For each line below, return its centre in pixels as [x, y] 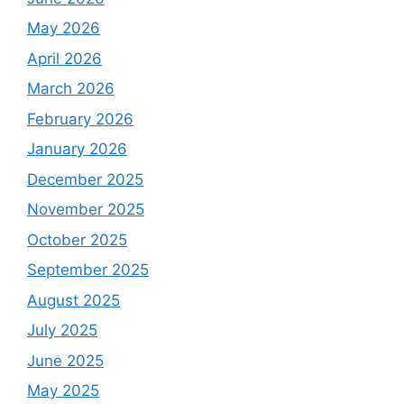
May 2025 [63, 391]
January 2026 [77, 149]
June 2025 [65, 360]
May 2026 [64, 28]
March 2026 [71, 89]
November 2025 [86, 210]
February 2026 [80, 119]
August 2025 [73, 300]
